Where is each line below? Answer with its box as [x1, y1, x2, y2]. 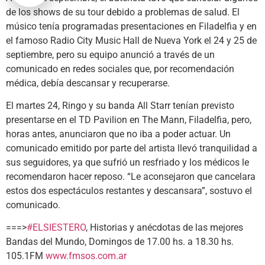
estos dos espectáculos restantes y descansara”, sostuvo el [6, 185, 252, 196]
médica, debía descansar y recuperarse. [6, 77, 170, 89]
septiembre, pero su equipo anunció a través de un [6, 49, 215, 60]
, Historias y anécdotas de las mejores [86, 222, 243, 234]
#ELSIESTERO [27, 222, 86, 234]
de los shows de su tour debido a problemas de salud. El [6, 6, 240, 18]
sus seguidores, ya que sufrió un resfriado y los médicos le [6, 156, 249, 168]
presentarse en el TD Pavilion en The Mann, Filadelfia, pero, [6, 114, 251, 125]
